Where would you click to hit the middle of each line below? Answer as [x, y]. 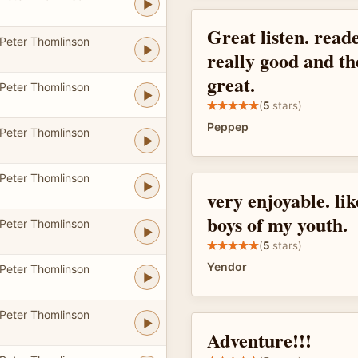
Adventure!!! [259, 340]
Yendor [227, 267]
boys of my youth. [277, 224]
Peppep [228, 127]
